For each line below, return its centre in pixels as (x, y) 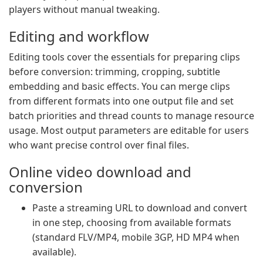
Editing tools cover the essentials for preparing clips (124, 57)
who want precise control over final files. (99, 145)
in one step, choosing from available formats (132, 222)
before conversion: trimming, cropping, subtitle (114, 72)
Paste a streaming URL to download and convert (140, 208)
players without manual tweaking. (84, 9)
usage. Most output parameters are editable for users (129, 130)
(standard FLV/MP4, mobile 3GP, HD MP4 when (136, 237)
